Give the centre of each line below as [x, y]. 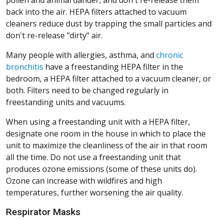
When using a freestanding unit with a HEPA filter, [98, 122]
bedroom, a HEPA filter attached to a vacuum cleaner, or [109, 79]
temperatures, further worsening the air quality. [95, 193]
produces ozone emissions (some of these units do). [101, 169]
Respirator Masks [43, 212]
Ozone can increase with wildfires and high [84, 181]
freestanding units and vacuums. [66, 102]
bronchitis [25, 67]
